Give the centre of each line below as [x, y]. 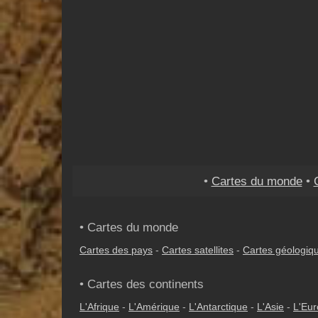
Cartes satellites [198, 250]
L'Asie [270, 307]
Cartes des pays [116, 250]
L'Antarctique [218, 307]
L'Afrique [99, 307]
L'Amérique [154, 307]
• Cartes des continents [142, 284]
